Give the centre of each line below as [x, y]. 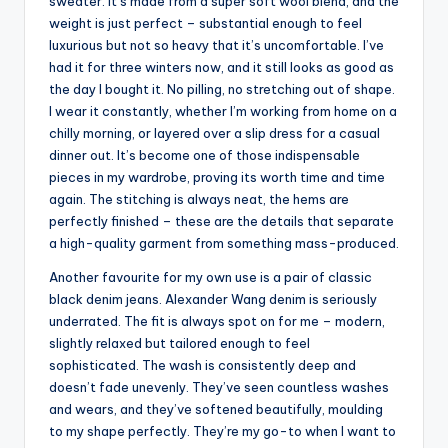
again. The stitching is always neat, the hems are [199, 199]
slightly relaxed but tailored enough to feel [179, 343]
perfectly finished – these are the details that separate [221, 221]
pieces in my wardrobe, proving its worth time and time [217, 177]
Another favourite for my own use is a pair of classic [210, 277]
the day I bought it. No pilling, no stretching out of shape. [222, 89]
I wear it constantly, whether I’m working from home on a [223, 111]
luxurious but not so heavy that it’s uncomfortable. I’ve [216, 45]
